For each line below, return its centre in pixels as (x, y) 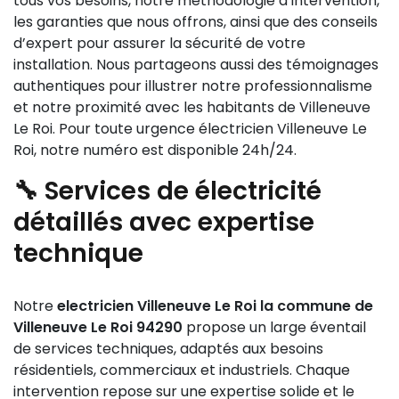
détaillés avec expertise (164, 222)
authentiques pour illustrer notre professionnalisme (193, 86)
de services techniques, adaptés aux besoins (168, 349)
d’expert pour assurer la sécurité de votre (159, 43)
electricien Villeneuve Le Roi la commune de (215, 306)
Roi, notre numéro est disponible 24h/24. (155, 150)
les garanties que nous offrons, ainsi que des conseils (195, 22)
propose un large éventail (274, 327)
